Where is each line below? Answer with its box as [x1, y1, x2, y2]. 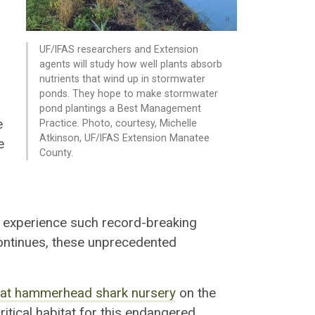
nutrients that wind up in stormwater [39, 73, 206, 85]
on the [176, 285, 217, 301]
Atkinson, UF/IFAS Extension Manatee [39, 132, 210, 144]
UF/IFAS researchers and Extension [39, 44, 199, 56]
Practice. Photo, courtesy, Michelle [39, 117, 198, 129]
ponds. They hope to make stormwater [39, 88, 219, 100]
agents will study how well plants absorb [39, 58, 223, 70]
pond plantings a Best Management [39, 103, 202, 115]
